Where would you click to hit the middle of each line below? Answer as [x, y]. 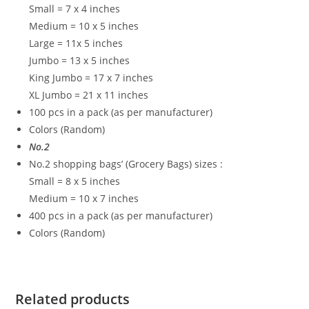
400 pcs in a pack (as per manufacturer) [121, 215]
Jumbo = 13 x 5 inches [80, 60]
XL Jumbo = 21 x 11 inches [89, 94]
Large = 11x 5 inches [76, 43]
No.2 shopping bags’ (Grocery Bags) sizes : [126, 163]
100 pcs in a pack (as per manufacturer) [121, 112]
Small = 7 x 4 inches [75, 8]
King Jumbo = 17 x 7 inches [91, 77]
